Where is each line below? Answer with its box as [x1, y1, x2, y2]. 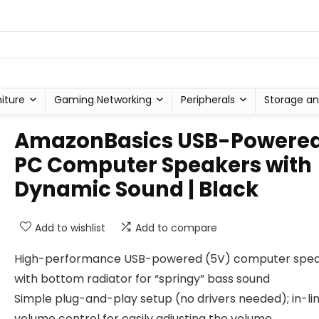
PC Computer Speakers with [14, 151, 312, 179]
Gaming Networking [53, 93, 152, 107]
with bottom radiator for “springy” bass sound [14, 271, 270, 287]
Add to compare [135, 221, 217, 235]
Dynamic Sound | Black [14, 175, 258, 204]
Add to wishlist [35, 221, 105, 235]
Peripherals [180, 93, 235, 107]
